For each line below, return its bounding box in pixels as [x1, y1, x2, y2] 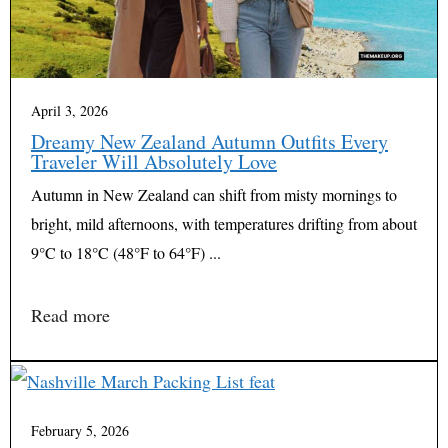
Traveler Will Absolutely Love [31, 148, 277, 176]
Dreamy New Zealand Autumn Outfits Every [31, 128, 388, 156]
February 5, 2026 [31, 420, 129, 440]
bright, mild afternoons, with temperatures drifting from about [31, 213, 417, 235]
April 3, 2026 [31, 101, 108, 121]
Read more [31, 303, 110, 328]
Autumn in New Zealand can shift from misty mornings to [31, 184, 397, 206]
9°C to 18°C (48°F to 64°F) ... [31, 242, 221, 264]
